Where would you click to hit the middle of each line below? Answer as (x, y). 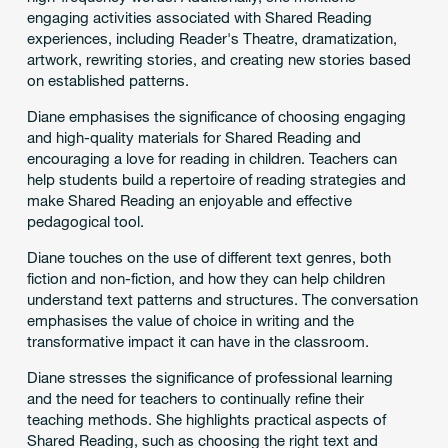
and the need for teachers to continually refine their (195, 398)
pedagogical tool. (85, 221)
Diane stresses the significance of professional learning (209, 377)
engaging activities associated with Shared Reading (199, 17)
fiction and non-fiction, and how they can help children (205, 278)
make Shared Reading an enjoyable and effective (189, 200)
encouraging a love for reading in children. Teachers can (211, 158)
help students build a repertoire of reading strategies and (216, 179)
